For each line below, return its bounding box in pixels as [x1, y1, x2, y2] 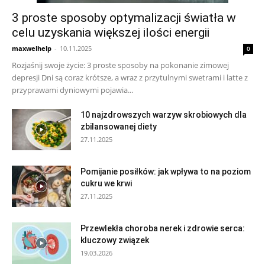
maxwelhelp [12, 44, 51, 53]
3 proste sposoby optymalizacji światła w [12, 11, 236, 25]
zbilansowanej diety [80, 122, 157, 131]
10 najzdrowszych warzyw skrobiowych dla [80, 110, 247, 119]
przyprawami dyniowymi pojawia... [12, 85, 133, 95]
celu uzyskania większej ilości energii [12, 25, 209, 40]
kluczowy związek [80, 235, 149, 245]
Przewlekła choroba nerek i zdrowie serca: [80, 224, 245, 233]
